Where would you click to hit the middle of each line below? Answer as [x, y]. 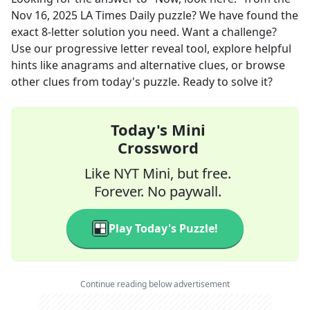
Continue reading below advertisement [155, 284]
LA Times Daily [118, 15]
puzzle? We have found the [227, 15]
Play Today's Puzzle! [163, 228]
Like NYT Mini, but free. [158, 173]
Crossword [158, 147]
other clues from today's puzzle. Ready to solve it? [142, 82]
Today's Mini [158, 129]
